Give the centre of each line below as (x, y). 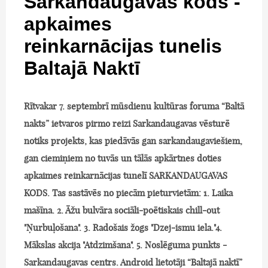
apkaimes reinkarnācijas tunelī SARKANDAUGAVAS (126, 175)
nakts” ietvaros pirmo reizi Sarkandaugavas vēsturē (127, 123)
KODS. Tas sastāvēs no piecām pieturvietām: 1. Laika (128, 193)
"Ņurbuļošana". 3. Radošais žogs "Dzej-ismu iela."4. (123, 227)
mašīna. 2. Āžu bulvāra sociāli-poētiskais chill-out (122, 210)
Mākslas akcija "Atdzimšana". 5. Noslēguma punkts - (125, 245)
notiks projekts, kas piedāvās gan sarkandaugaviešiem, (133, 141)
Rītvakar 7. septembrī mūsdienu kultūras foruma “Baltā (134, 106)
